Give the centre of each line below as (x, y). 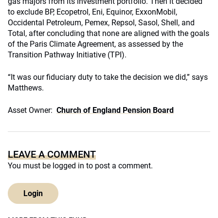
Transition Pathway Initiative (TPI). (67, 55)
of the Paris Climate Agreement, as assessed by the (95, 44)
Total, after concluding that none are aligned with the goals (109, 33)
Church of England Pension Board (115, 110)
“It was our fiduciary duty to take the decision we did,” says (108, 77)
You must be (30, 166)
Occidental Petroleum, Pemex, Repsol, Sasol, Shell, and (101, 23)
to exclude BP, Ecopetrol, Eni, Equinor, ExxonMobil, (92, 12)
